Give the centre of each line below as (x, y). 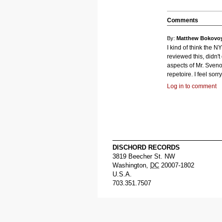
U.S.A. (122, 174)
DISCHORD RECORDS (146, 147)
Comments (183, 20)
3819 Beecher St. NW (144, 156)
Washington (129, 165)
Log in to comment (192, 86)
